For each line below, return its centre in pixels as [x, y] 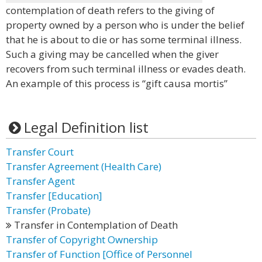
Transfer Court [40, 152]
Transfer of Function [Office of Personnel [99, 254]
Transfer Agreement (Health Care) [84, 166]
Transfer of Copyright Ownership [82, 239]
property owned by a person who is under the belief [125, 25]
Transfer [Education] [54, 196]
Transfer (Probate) [48, 210]
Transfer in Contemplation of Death [95, 225]
